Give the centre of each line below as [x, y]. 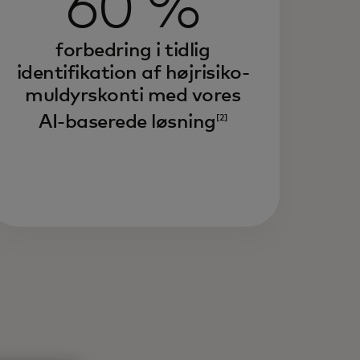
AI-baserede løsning [127, 122]
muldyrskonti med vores [133, 96]
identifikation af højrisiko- [133, 73]
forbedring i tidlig [133, 51]
